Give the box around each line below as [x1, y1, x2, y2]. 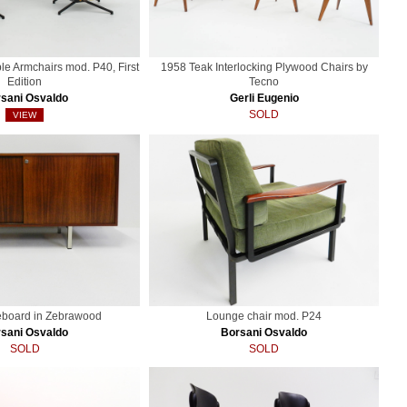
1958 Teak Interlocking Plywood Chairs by [160, 60, 368, 74]
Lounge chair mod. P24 [206, 310, 323, 323]
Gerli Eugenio [229, 91, 299, 104]
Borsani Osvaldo [221, 326, 308, 340]
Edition [7, 74, 43, 88]
